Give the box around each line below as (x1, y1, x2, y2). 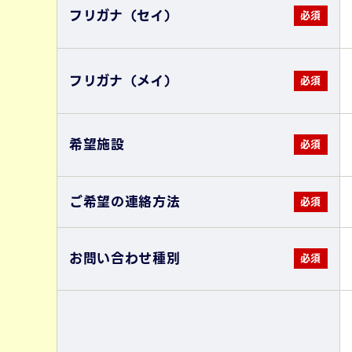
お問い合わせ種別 (69, 247, 181, 269)
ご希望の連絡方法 (69, 190, 181, 213)
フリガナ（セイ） (69, 4, 178, 27)
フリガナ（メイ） (69, 69, 178, 92)
